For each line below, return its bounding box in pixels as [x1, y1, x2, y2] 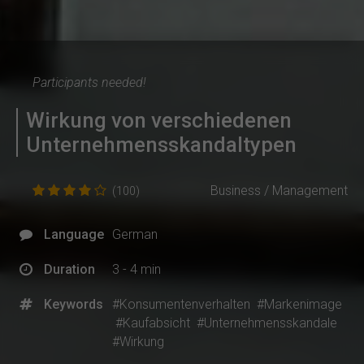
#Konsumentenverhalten [112, 297, 250, 313]
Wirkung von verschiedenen [26, 108, 292, 133]
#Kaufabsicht [115, 315, 190, 331]
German [112, 227, 158, 243]
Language [44, 227, 104, 243]
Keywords [44, 297, 103, 313]
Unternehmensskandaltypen [26, 132, 297, 158]
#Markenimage [257, 297, 342, 313]
